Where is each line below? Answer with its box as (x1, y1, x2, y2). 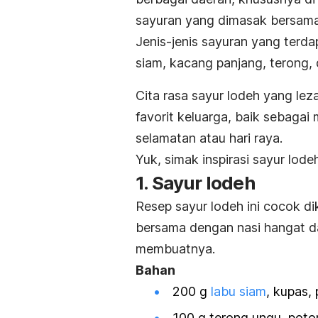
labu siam (211, 283, 266, 299)
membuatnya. (136, 241, 219, 256)
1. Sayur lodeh (136, 171, 259, 194)
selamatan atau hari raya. (136, 130, 283, 146)
